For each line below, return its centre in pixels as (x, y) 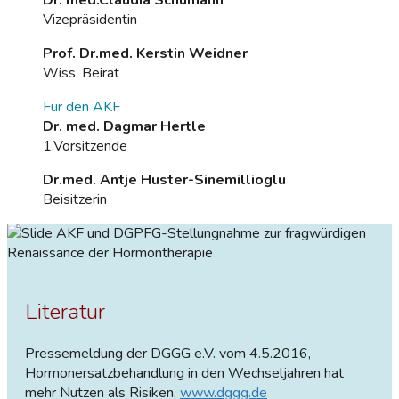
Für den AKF (81, 106)
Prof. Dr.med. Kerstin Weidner (145, 53)
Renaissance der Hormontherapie (110, 252)
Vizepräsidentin (90, 19)
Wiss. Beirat (81, 73)
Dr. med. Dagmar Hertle (124, 126)
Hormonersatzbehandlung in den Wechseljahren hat (184, 374)
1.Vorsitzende (85, 146)
